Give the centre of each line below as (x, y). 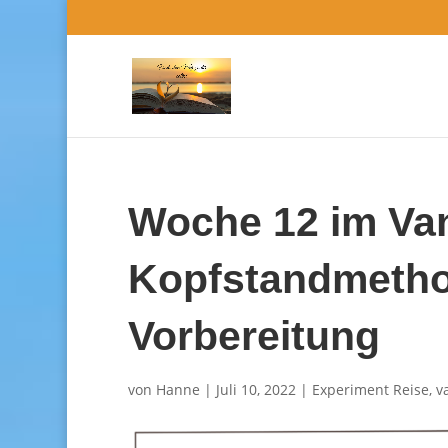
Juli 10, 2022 (255, 389)
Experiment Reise (370, 389)
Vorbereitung (253, 336)
